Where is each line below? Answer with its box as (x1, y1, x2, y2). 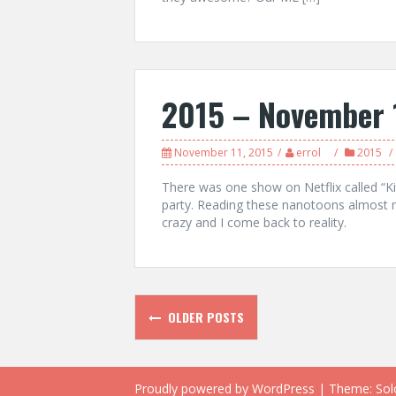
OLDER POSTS (164, 308, 244, 326)
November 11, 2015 (174, 145, 273, 160)
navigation (133, 322, 270, 369)
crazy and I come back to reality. (162, 214, 346, 231)
